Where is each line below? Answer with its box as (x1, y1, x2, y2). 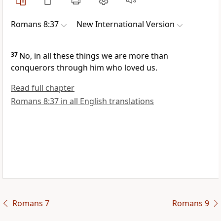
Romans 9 (172, 198, 209, 209)
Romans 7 (12, 198, 49, 209)
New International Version (76, 19, 175, 30)
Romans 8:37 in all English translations (11, 96, 154, 107)
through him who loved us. (55, 62, 157, 74)
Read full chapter (11, 82, 74, 94)
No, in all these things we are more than (19, 50, 168, 62)
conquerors (11, 62, 55, 74)
